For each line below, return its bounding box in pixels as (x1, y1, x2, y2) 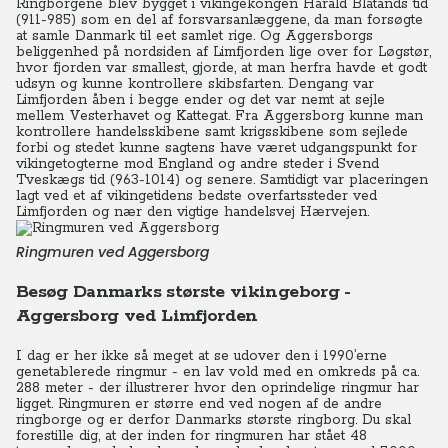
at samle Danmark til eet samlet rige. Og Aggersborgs (16, 27, 373, 45)
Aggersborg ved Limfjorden (16, 305, 258, 327)
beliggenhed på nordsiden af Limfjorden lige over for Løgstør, (16, 43, 431, 61)
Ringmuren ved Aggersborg (16, 242, 209, 262)
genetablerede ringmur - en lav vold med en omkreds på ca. (16, 363, 419, 381)
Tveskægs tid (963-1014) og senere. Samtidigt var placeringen (16, 171, 428, 189)
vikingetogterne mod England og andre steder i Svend (16, 155, 379, 173)
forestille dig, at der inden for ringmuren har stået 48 (16, 427, 367, 445)
